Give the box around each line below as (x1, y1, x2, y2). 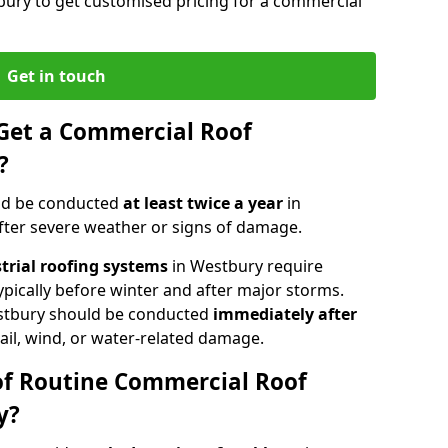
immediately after (213, 302, 357, 325)
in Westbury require (168, 254, 323, 277)
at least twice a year (123, 191, 287, 214)
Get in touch (6, 64, 106, 87)
